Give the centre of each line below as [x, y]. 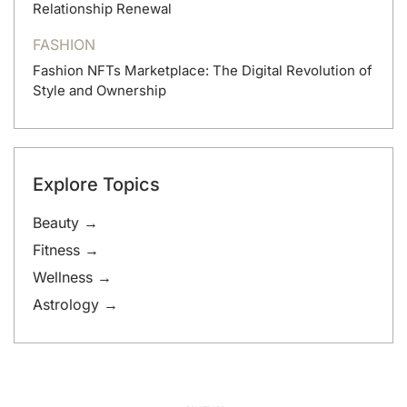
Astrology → [75, 305]
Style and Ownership [99, 91]
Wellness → [72, 278]
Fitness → [66, 250]
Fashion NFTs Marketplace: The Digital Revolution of [203, 71]
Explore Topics [96, 185]
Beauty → [65, 223]
